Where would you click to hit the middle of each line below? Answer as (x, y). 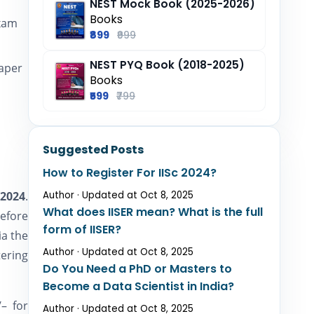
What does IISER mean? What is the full (153, 212)
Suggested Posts (93, 150)
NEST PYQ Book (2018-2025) (167, 65)
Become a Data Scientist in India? (138, 286)
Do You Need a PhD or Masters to (137, 269)
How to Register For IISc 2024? (130, 173)
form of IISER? (82, 230)
